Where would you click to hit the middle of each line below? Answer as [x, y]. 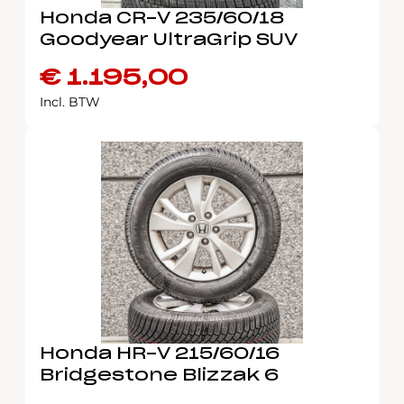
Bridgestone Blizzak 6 [159, 376]
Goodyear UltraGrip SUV [169, 41]
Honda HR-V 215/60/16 [160, 354]
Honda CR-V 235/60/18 [162, 19]
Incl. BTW [70, 102]
